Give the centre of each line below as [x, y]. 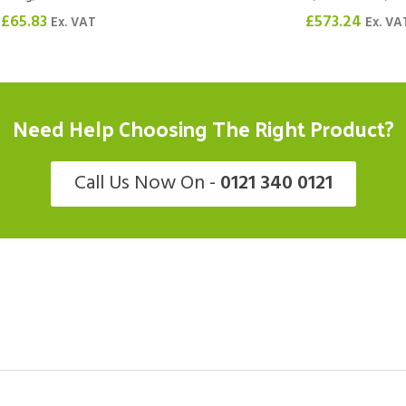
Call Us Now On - [147, 184]
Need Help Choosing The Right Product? [203, 129]
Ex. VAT [73, 24]
